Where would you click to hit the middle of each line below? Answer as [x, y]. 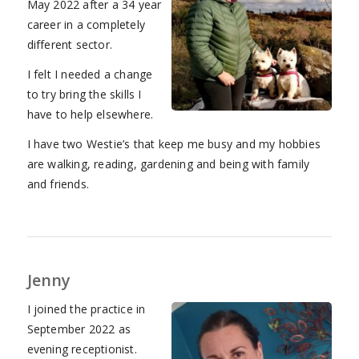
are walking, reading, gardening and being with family [168, 163]
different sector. [69, 45]
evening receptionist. [83, 349]
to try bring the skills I [84, 95]
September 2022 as [79, 329]
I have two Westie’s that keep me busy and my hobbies [173, 143]
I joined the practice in [86, 309]
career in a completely [86, 25]
